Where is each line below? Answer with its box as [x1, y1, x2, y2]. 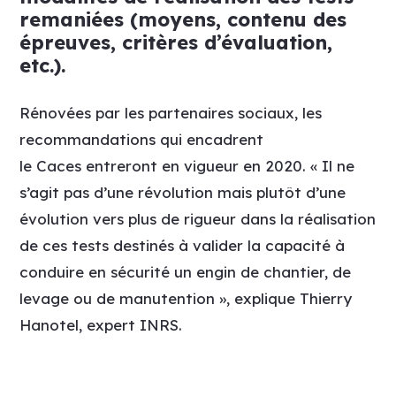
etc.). [19, 53, 66, 77]
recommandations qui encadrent [19, 129, 264, 148]
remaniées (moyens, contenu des [19, 7, 347, 31]
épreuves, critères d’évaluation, [19, 30, 333, 54]
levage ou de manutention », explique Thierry [19, 288, 353, 308]
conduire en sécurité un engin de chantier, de [19, 262, 352, 281]
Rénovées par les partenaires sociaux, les [19, 103, 323, 122]
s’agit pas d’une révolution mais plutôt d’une [19, 182, 346, 202]
